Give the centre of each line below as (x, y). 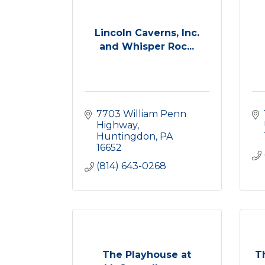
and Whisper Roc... (147, 46)
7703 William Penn (141, 114)
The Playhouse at (147, 254)
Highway (117, 125)
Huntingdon (126, 136)
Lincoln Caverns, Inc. (147, 33)
